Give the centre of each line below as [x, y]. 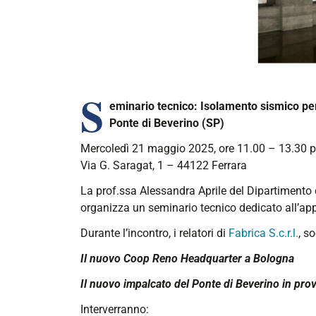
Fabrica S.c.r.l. [263, 233]
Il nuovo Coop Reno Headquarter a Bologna [187, 259]
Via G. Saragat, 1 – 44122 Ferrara [164, 165]
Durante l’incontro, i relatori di [154, 233]
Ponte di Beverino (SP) [167, 123]
